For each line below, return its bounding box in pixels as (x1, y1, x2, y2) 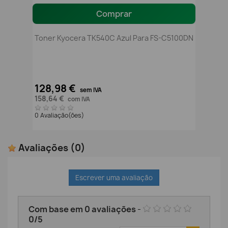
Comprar (96, 8, 132, 19)
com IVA (68, 95, 90, 104)
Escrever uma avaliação (75, 173, 153, 182)
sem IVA (80, 86, 102, 95)
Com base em (28, 203, 84, 215)
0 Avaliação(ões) (35, 111, 85, 120)
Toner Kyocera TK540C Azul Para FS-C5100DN (35, 33, 193, 43)
